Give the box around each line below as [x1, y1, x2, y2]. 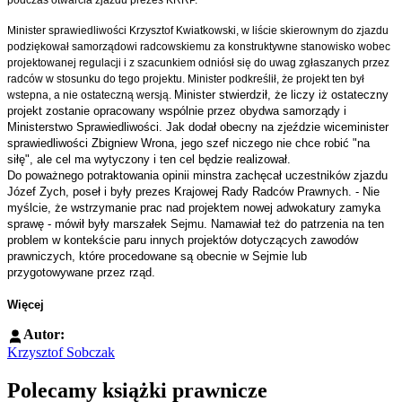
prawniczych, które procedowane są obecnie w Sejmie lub [7, 249, 307, 264]
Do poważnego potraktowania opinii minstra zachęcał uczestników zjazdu [7, 169, 388, 183]
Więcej [7, 298, 44, 312]
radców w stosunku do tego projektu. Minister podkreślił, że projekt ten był [7, 73, 364, 86]
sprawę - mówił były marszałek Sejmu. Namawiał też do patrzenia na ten [7, 217, 384, 232]
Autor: [23, 327, 65, 343]
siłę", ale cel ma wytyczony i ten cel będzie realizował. [7, 153, 291, 167]
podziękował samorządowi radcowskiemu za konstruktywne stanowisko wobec [7, 40, 390, 54]
